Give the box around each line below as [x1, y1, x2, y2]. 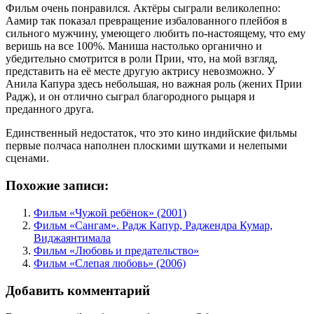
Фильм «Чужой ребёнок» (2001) [34, 206, 186, 219]
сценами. [6, 152, 49, 165]
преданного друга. [6, 103, 94, 116]
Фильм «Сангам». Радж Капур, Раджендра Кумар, [34, 219, 273, 231]
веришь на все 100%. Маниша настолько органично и [6, 40, 262, 53]
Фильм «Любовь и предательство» [34, 244, 199, 257]
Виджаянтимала [34, 231, 111, 244]
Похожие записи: [6, 178, 109, 193]
